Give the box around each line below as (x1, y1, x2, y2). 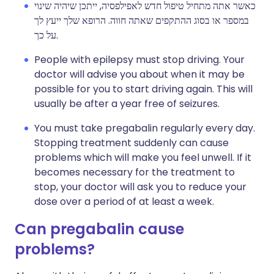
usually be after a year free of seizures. (34, 97, 220, 111)
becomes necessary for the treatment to (34, 165, 235, 179)
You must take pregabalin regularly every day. (34, 121, 255, 135)
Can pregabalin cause (15, 219, 184, 239)
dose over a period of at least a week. (34, 194, 214, 209)
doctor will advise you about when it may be (34, 67, 245, 81)
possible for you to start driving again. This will (34, 82, 253, 96)
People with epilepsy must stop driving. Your (34, 53, 245, 67)
